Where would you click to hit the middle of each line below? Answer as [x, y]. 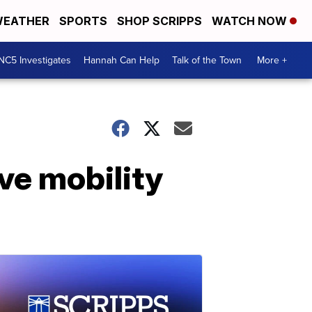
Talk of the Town [207, 60]
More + [272, 60]
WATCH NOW [251, 21]
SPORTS [83, 21]
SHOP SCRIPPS [159, 21]
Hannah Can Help [122, 60]
